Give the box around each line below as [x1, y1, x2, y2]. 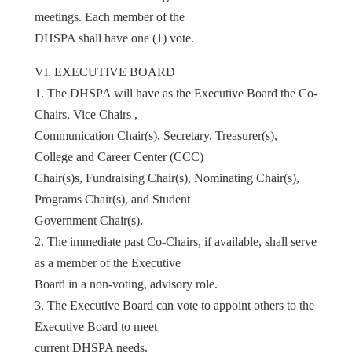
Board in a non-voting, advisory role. [35, 277, 218, 291]
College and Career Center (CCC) [35, 149, 203, 163]
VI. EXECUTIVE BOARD [35, 64, 175, 79]
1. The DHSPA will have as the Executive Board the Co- [35, 86, 317, 100]
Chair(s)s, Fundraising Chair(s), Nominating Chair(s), [35, 170, 299, 185]
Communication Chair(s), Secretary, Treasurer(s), [35, 128, 277, 142]
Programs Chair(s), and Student [35, 192, 190, 206]
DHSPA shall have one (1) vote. [35, 31, 194, 45]
